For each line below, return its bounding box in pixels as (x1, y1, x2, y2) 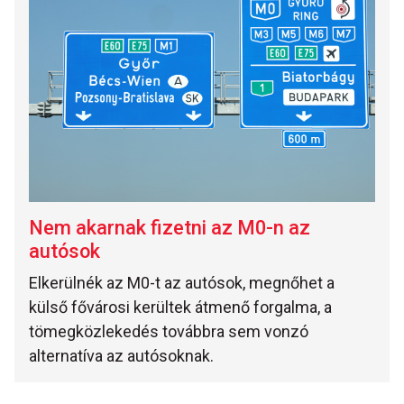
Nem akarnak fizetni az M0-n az (29, 216, 310, 239)
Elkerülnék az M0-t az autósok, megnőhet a (29, 272, 335, 292)
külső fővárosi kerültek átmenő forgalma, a (29, 297, 332, 317)
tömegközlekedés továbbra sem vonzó (29, 321, 308, 341)
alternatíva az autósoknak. (29, 345, 214, 365)
